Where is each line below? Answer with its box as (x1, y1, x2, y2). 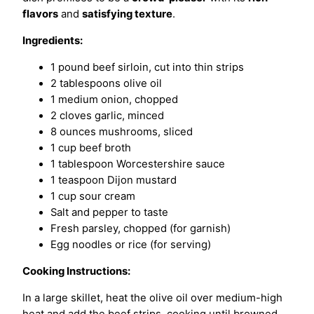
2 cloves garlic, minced (50, 109, 164, 123)
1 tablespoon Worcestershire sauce (50, 158, 225, 171)
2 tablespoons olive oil (50, 77, 162, 90)
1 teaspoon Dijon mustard (50, 174, 177, 187)
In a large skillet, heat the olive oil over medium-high (22, 291, 282, 304)
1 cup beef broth (50, 142, 131, 155)
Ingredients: (22, 34, 83, 48)
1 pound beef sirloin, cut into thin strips (50, 61, 244, 74)
